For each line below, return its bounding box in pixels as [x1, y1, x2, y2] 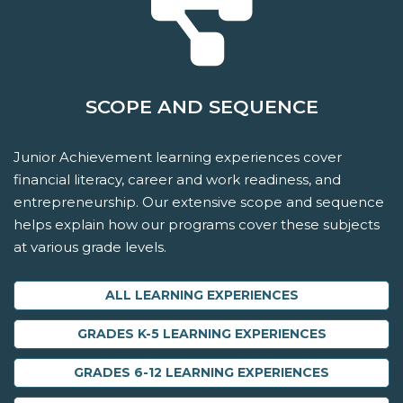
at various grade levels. [13, 238, 166, 256]
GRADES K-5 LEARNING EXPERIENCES [76, 326, 327, 343]
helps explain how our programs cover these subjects [13, 216, 380, 234]
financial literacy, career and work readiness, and [13, 171, 341, 189]
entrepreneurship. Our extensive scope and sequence [13, 193, 384, 211]
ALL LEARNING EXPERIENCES [104, 287, 299, 304]
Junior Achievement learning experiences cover [13, 148, 342, 166]
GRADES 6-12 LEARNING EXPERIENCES [74, 364, 329, 381]
